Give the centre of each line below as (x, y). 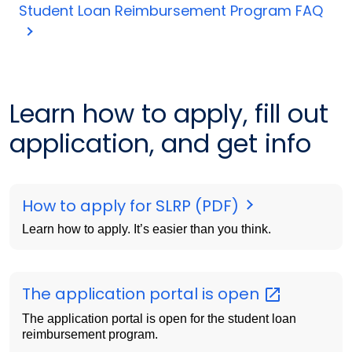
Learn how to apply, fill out (169, 114)
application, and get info (160, 144)
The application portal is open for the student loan (159, 318)
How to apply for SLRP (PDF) (132, 206)
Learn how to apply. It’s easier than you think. (147, 229)
